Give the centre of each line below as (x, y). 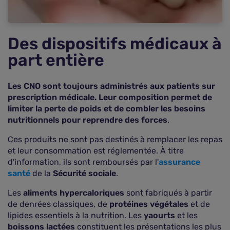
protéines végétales (149, 204)
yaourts (158, 215)
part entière (56, 60)
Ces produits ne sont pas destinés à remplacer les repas (115, 139)
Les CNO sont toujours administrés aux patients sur (111, 86)
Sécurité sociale (84, 173)
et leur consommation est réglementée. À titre (96, 151)
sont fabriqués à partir (168, 193)
